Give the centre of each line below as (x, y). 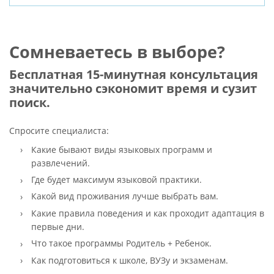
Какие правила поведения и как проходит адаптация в (147, 213)
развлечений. (60, 163)
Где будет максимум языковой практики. (116, 179)
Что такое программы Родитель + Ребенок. (121, 243)
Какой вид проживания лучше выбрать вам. (124, 196)
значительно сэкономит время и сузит (133, 89)
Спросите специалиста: (59, 130)
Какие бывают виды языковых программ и (121, 149)
